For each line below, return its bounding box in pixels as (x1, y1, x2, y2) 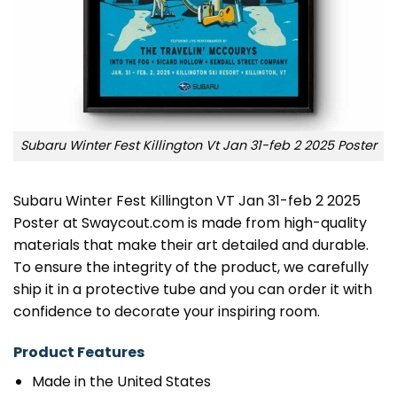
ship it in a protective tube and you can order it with (13, 279, 372, 300)
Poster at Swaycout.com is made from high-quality (13, 213, 367, 234)
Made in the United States (31, 370, 211, 392)
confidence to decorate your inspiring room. (13, 301, 320, 323)
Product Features (13, 341, 144, 362)
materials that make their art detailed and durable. (13, 235, 369, 256)
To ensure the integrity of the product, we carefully (13, 257, 369, 278)
